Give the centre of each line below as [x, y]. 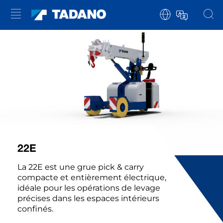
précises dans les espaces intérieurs [88, 199]
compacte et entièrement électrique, [92, 178]
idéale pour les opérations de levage [89, 188]
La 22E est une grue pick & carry [81, 167]
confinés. [35, 209]
